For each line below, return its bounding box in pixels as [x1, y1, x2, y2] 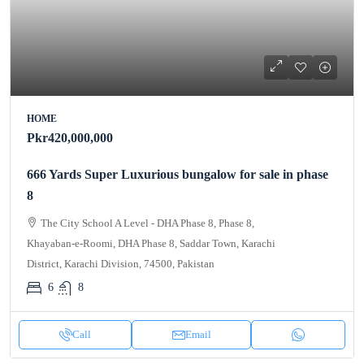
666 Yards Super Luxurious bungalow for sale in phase [27, 167, 328, 181]
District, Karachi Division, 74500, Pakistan [27, 257, 214, 270]
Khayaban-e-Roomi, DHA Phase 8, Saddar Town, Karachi [27, 236, 275, 249]
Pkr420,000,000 [27, 130, 113, 145]
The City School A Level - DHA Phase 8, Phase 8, [41, 216, 254, 229]
